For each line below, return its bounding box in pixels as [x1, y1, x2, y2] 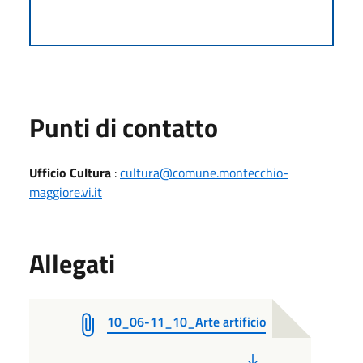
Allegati [29, 243, 115, 283]
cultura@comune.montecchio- [120, 162, 288, 182]
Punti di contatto [29, 107, 218, 147]
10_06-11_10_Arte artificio [107, 311, 266, 331]
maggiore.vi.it [29, 181, 102, 202]
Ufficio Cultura [29, 162, 111, 182]
